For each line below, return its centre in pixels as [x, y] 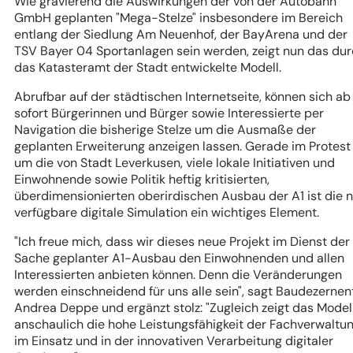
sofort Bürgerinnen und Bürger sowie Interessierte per [169, 113]
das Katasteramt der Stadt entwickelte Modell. [149, 68]
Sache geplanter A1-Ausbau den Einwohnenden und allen [179, 258]
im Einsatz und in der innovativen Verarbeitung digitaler [174, 341]
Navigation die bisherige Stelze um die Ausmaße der [165, 130]
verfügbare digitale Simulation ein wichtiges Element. [168, 213]
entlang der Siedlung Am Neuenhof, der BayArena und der [181, 35]
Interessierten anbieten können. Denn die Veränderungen [178, 275]
